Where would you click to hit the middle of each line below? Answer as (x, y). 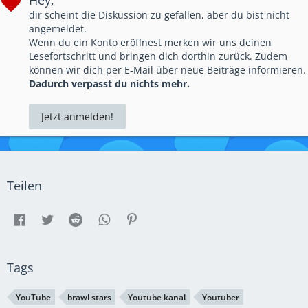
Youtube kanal (157, 297)
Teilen (24, 186)
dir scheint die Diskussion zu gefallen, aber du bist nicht (159, 15)
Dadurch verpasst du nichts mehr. (109, 84)
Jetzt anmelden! (77, 117)
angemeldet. (58, 29)
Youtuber (221, 297)
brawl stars (89, 297)
